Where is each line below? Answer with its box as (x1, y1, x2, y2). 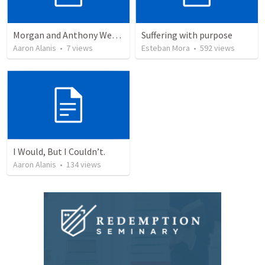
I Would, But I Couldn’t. (13, 145, 105, 157)
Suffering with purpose (141, 29, 232, 41)
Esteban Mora (141, 43, 190, 54)
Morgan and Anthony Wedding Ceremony (112, 29, 121, 41)
